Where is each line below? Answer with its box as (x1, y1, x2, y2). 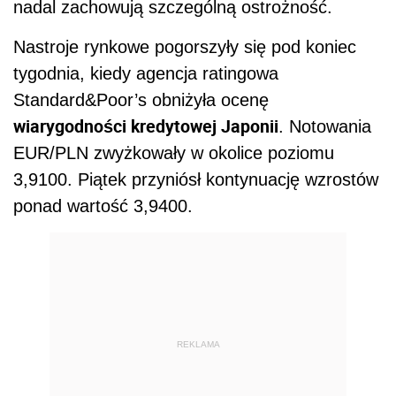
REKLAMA (176, 339, 220, 350)
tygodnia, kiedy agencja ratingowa (13, 63, 278, 83)
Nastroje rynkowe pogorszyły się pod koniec (13, 36, 356, 57)
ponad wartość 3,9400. (13, 195, 193, 216)
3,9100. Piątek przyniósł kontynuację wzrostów (13, 169, 378, 189)
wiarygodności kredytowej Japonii (13, 113, 278, 138)
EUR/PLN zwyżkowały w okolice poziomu (13, 142, 334, 163)
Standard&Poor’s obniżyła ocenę (13, 89, 269, 110)
